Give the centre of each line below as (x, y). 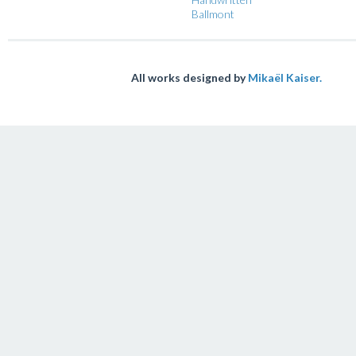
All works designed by (190, 77)
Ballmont (213, 14)
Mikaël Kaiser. (285, 77)
